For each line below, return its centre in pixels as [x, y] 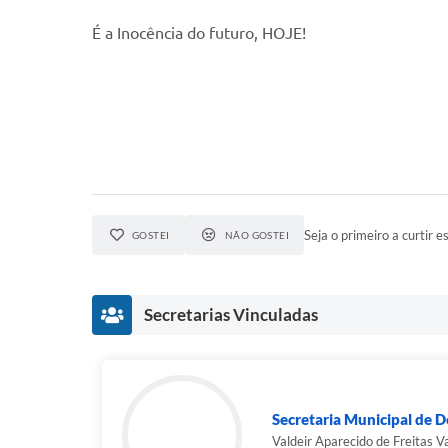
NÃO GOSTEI [257, 235]
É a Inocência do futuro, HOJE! [199, 33]
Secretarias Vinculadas [231, 314]
